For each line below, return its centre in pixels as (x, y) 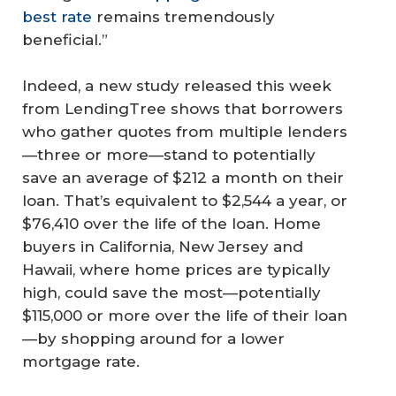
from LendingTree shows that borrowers (183, 108)
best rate (57, 17)
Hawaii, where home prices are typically (176, 269)
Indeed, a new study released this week (177, 85)
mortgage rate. (81, 361)
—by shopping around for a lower (153, 338)
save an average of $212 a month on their (183, 177)
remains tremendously (183, 17)
